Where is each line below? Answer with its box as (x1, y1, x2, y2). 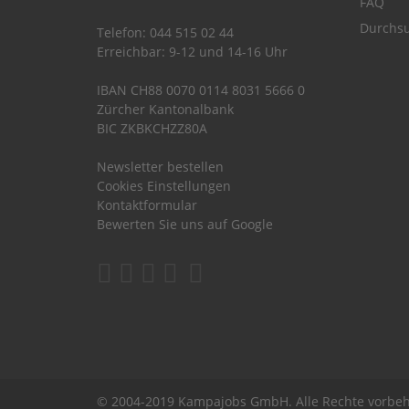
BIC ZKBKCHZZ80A (97, 119, 207, 137)
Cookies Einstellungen (97, 176, 231, 194)
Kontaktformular (97, 195, 197, 214)
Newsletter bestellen (97, 157, 224, 175)
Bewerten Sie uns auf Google (97, 215, 273, 233)
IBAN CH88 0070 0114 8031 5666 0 (97, 80, 305, 99)
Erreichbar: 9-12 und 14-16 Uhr (97, 42, 288, 60)
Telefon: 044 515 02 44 (97, 23, 234, 41)
